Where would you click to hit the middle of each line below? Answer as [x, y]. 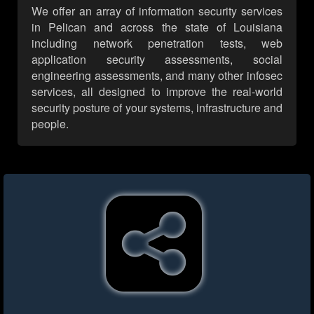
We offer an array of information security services [157, 11]
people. [50, 124]
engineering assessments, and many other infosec [157, 76]
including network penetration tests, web [157, 43]
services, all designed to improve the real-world [157, 92]
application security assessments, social [157, 60]
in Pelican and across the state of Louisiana [157, 27]
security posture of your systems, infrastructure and [157, 108]
